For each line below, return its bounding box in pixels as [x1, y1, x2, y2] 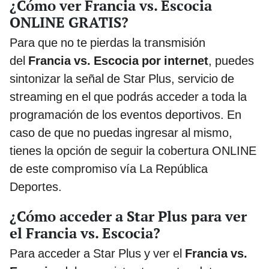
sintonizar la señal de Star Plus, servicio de [10, 71, 234, 86]
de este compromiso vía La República [10, 162, 208, 177]
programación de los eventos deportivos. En [10, 107, 241, 122]
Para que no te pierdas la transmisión [10, 35, 205, 50]
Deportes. [10, 180, 62, 195]
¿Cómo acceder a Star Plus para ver [10, 207, 247, 226]
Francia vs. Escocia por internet [25, 53, 208, 68]
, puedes [208, 53, 254, 68]
